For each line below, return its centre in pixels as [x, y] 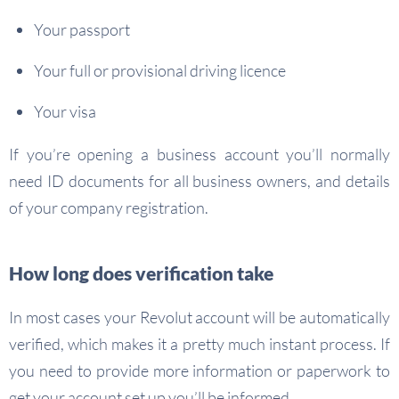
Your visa [65, 111]
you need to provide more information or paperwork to [199, 370]
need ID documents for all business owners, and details [199, 181]
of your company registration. [109, 208]
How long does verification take [141, 273]
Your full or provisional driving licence [160, 70]
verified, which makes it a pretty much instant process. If [199, 344]
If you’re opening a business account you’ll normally [199, 154]
